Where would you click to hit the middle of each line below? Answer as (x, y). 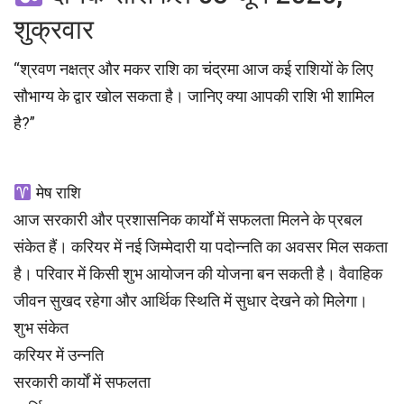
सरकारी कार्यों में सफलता (82, 382)
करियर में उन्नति (59, 355)
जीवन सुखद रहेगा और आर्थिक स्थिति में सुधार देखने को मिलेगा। (191, 301)
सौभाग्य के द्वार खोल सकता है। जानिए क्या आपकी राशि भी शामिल (194, 96)
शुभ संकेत (41, 328)
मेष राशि (56, 193)
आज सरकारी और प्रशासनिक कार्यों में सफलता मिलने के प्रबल (188, 220)
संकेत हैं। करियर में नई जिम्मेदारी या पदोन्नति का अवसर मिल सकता (201, 247)
